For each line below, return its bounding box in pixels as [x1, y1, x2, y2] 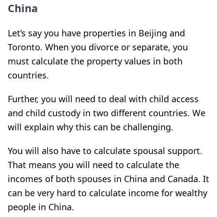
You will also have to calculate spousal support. [8, 144, 202, 156]
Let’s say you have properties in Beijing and [8, 27, 185, 39]
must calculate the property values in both [8, 55, 183, 67]
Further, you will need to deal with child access [8, 93, 199, 105]
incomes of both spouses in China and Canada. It [8, 172, 209, 185]
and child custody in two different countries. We [8, 107, 205, 119]
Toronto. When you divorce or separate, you [8, 41, 188, 53]
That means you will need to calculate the [8, 158, 179, 170]
